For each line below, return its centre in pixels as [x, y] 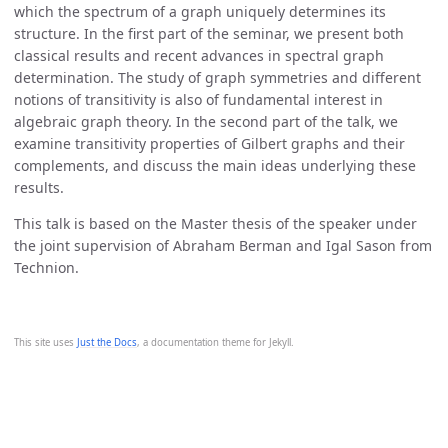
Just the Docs [107, 343]
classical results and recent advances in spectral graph [199, 56]
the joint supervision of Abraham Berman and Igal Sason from [223, 246]
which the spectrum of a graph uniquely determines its [200, 12]
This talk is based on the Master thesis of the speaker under [215, 224]
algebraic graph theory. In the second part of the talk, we [206, 122]
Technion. [46, 268]
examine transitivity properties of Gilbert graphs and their [209, 144]
